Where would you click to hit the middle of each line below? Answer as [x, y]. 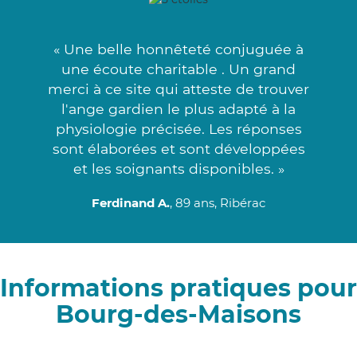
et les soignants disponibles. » [178, 168]
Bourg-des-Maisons [178, 314]
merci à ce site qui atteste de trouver [178, 88]
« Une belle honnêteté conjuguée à [178, 49]
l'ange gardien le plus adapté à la [178, 108]
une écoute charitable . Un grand [178, 69]
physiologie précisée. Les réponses [178, 128]
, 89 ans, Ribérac [218, 202]
